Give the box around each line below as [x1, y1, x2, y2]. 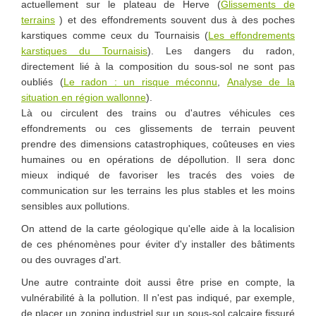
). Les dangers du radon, [147, 44, 295, 56]
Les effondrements [208, 29, 296, 41]
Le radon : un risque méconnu [63, 75, 218, 87]
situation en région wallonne [21, 91, 146, 103]
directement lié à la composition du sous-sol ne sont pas [21, 60, 295, 72]
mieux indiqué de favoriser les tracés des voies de [21, 169, 295, 181]
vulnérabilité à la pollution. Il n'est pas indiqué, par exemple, [21, 291, 295, 303]
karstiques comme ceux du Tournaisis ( [21, 29, 209, 41]
